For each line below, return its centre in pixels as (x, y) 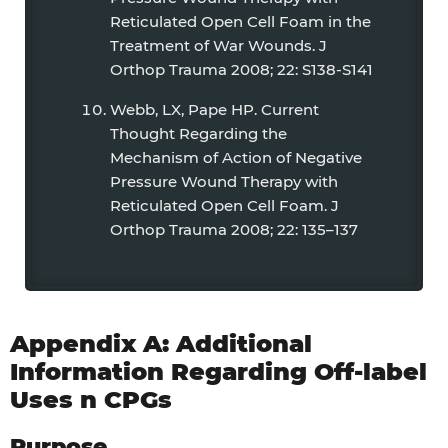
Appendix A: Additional (161, 343)
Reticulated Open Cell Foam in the (240, 21)
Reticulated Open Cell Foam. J (224, 205)
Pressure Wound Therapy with (224, 181)
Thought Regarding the (198, 133)
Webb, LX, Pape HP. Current (214, 109)
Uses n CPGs (91, 399)
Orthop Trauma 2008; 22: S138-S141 (241, 69)
